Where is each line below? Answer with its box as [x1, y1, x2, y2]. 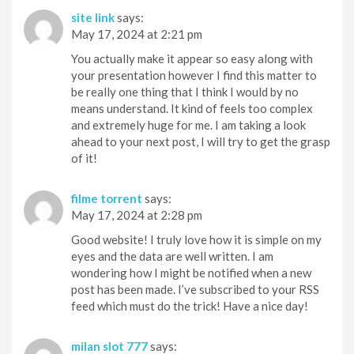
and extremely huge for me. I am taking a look [71, 117, 306, 132]
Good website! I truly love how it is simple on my [71, 232, 322, 247]
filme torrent [71, 190, 142, 205]
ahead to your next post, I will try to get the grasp [71, 134, 330, 149]
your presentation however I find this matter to [71, 67, 317, 82]
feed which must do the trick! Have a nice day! [71, 298, 308, 313]
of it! [71, 150, 97, 165]
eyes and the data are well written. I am [71, 248, 273, 263]
